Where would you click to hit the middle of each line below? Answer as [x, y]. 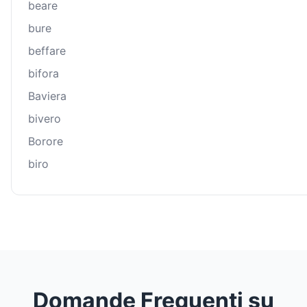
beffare [47, 51]
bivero [45, 119]
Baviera [47, 96]
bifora [44, 74]
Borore [46, 142]
